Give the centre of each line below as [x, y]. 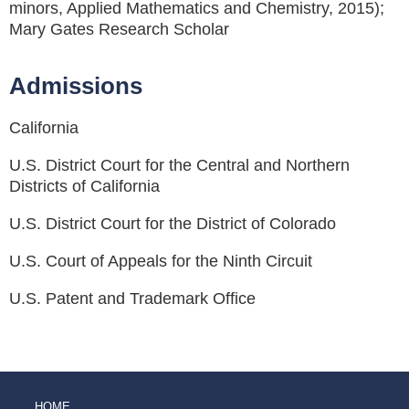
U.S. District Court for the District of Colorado [173, 223]
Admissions [76, 85]
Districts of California [84, 186]
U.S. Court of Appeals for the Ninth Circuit [161, 261]
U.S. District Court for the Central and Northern [179, 165]
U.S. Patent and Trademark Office [132, 298]
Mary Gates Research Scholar [119, 29]
